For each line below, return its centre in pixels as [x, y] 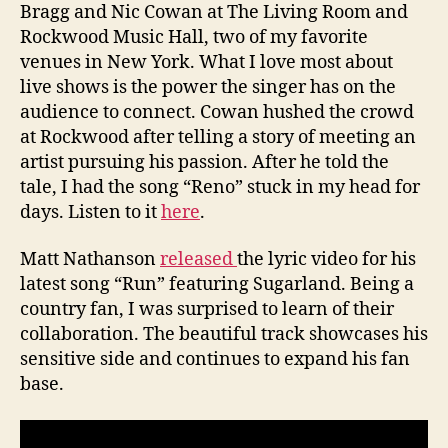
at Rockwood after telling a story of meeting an [218, 137]
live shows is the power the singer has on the [208, 87]
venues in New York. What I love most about [206, 62]
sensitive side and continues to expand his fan [215, 359]
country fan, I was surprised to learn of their [207, 309]
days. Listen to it [90, 212]
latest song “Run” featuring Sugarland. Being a [217, 284]
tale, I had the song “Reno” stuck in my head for [220, 187]
